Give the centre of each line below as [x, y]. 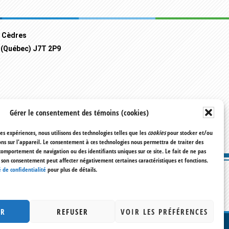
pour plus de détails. [72, 169]
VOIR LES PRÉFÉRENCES [164, 211]
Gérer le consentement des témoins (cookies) [79, 112]
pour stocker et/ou [190, 133]
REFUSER [72, 211]
